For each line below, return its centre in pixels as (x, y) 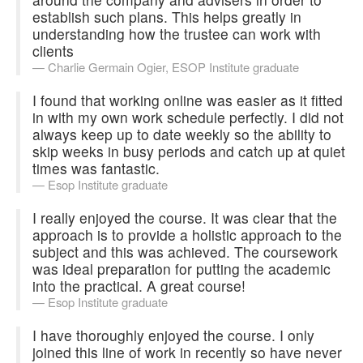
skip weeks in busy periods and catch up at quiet (189, 151)
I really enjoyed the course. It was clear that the (185, 217)
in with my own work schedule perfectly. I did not (188, 117)
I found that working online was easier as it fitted (188, 100)
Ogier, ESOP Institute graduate (218, 66)
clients (53, 50)
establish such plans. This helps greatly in (167, 16)
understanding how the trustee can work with (177, 33)
